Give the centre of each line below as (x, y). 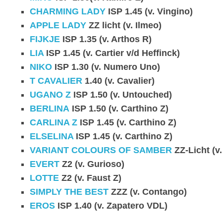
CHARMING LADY (68, 11)
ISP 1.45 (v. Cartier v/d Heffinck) (112, 53)
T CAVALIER (56, 81)
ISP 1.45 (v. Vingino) (149, 11)
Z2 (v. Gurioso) (92, 164)
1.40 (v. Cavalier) (118, 81)
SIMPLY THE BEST (69, 192)
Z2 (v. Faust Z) (90, 178)
